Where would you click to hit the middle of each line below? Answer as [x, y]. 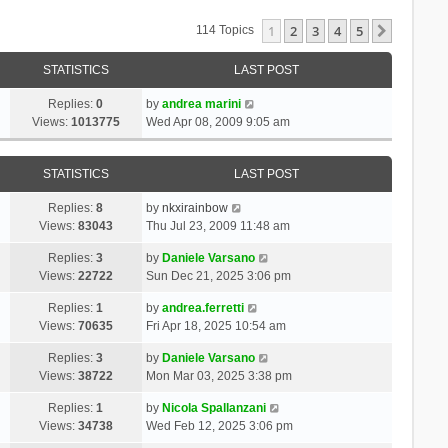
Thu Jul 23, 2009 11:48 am [217, 225]
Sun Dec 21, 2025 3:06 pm [218, 275]
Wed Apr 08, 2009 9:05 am [217, 121]
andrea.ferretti [202, 307]
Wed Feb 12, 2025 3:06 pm [219, 425]
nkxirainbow [194, 207]
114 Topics [227, 30]
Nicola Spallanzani [213, 407]
